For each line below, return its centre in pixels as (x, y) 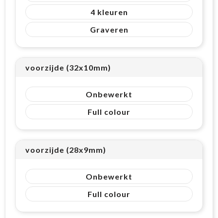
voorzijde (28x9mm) (66, 149)
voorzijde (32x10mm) (68, 67)
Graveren (109, 29)
